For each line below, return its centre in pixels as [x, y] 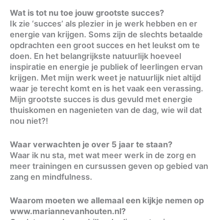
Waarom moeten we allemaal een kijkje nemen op [107, 200]
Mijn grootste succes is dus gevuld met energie [101, 99]
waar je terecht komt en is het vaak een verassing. [107, 88]
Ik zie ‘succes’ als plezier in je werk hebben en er [104, 23]
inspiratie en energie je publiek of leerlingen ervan [106, 67]
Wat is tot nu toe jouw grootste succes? [87, 13]
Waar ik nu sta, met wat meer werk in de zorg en [103, 155]
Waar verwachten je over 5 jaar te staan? [91, 144]
